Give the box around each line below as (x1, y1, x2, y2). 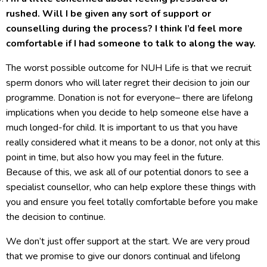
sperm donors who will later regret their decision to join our (6, 76, 250, 89)
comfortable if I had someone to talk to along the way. (6, 37, 256, 50)
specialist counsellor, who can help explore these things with (6, 181, 256, 194)
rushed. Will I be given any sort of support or (6, 7, 211, 20)
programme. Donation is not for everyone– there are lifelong (6, 91, 253, 104)
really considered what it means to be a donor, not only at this (6, 136, 260, 149)
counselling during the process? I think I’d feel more (6, 22, 243, 35)
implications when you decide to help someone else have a (6, 106, 249, 119)
